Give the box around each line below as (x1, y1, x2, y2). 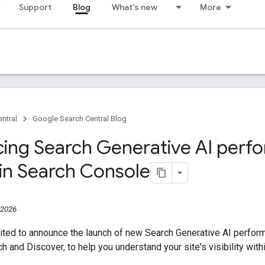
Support (19, 2, 51, 12)
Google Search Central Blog (33, 114, 127, 123)
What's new (112, 2, 157, 12)
